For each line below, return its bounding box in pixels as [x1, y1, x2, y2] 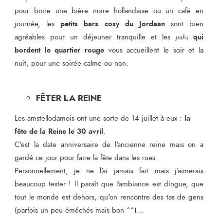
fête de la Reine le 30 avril [15, 126, 103, 137]
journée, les [15, 19, 61, 30]
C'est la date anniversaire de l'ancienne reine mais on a [15, 140, 203, 150]
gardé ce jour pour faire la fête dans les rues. [15, 153, 158, 163]
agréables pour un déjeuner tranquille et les [15, 32, 176, 43]
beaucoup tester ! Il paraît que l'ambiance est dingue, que [15, 179, 203, 190]
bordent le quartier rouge [15, 45, 104, 56]
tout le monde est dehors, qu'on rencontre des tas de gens [15, 192, 203, 203]
